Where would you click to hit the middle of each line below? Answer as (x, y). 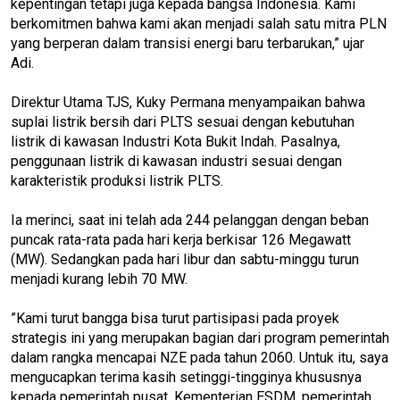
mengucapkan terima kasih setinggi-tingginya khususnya (186, 377)
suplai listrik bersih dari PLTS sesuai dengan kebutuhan (183, 121)
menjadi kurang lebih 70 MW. (99, 279)
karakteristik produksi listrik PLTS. (117, 180)
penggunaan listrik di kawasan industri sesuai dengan (176, 161)
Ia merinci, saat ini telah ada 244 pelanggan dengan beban (190, 220)
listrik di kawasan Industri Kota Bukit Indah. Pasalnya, (175, 141)
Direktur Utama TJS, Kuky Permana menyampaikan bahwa (188, 102)
